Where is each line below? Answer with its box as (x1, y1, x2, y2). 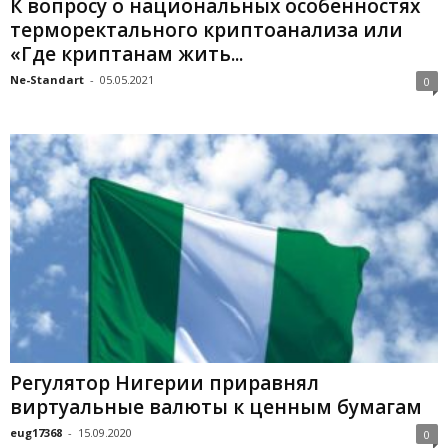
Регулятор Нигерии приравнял (10, 369, 319, 396)
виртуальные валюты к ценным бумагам (10, 393, 422, 420)
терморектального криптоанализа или (10, 17, 403, 44)
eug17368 (10, 424, 62, 440)
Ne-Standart (10, 72, 84, 88)
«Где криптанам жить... (10, 41, 243, 68)
